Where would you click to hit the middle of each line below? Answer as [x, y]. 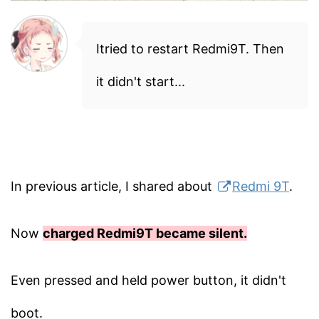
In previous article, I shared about [113, 187]
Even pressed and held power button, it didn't [148, 281]
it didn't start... [141, 82]
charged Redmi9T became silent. [145, 234]
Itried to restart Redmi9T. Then [190, 49]
